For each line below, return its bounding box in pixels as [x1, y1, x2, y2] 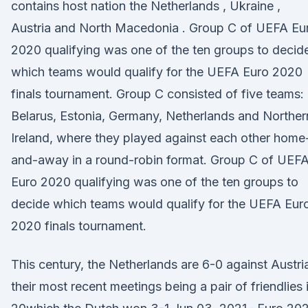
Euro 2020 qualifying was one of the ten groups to [11, 175, 298, 189]
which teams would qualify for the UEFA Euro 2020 [11, 65, 302, 79]
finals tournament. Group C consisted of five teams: [11, 87, 304, 101]
